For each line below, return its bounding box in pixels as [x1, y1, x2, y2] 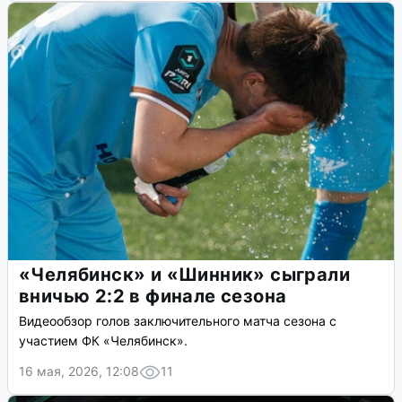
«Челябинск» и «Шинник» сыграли [19, 264, 350, 286]
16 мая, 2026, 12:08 [19, 363, 139, 380]
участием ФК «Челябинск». [19, 333, 188, 349]
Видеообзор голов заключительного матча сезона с [19, 313, 336, 329]
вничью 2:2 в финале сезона [19, 285, 287, 308]
